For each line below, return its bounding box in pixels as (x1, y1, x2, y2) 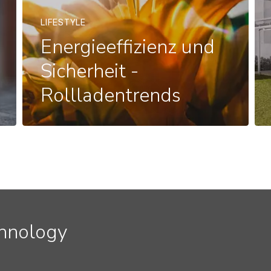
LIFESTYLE (41, 18, 86, 28)
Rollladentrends (41, 82, 181, 108)
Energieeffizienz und (41, 34, 215, 60)
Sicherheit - (41, 58, 139, 84)
